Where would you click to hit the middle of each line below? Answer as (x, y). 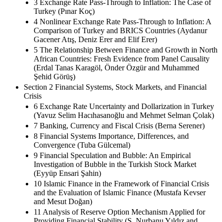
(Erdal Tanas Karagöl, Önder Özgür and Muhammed (116, 67)
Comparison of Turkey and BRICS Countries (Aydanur (120, 30)
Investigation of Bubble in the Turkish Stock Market (115, 164)
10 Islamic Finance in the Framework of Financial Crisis (121, 183)
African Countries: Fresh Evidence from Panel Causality (122, 58)
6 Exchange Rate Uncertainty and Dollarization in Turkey (124, 106)
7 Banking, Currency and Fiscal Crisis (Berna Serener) (119, 125)
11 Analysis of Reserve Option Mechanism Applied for (119, 212)
